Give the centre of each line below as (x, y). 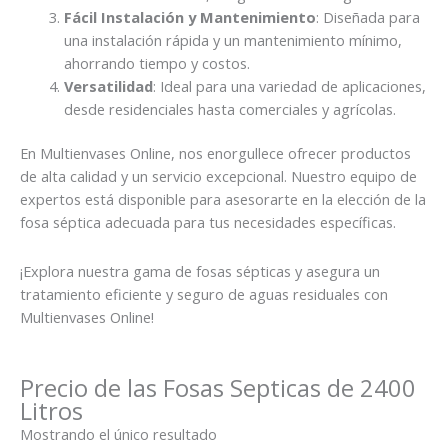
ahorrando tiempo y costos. (156, 62)
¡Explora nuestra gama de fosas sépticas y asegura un (200, 270)
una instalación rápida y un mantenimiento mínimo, (232, 39)
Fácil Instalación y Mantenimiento (189, 16)
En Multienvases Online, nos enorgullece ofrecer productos (215, 153)
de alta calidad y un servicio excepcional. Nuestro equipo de (218, 176)
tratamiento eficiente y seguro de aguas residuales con (204, 293)
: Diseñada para (367, 16)
